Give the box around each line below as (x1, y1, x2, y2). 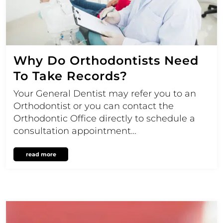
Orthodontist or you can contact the (13, 101, 174, 112)
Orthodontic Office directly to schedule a (13, 113, 195, 124)
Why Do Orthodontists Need (13, 53, 199, 68)
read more (25, 151, 56, 158)
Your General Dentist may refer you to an (13, 88, 196, 100)
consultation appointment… (13, 125, 136, 137)
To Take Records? (13, 69, 127, 84)
